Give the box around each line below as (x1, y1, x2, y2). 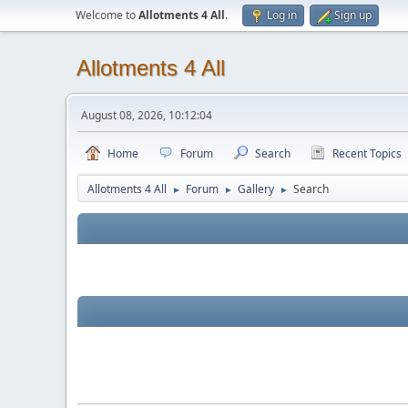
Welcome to (76, 7, 138, 23)
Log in (267, 7, 297, 23)
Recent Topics (332, 146, 402, 161)
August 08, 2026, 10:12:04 (81, 107, 212, 123)
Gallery (238, 181, 274, 197)
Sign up (334, 7, 372, 23)
